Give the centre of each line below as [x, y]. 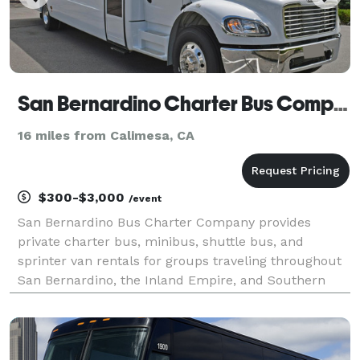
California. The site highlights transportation [154, 299]
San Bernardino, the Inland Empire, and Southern [172, 280]
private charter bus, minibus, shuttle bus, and [161, 241]
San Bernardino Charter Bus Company [341, 103]
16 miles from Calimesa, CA [106, 135]
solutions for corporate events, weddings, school [167, 318]
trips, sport [51, 337]
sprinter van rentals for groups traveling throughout [180, 260]
